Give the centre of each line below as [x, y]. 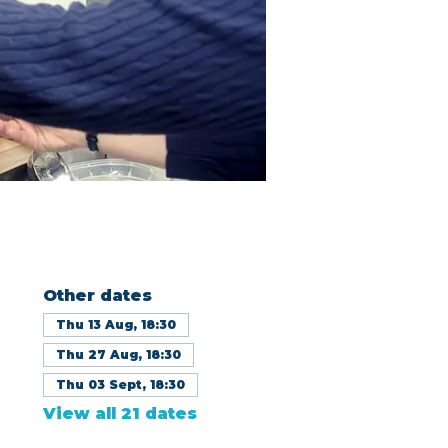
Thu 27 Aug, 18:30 [118, 354]
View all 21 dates [119, 413]
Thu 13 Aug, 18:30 [115, 324]
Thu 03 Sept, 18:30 [120, 384]
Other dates [97, 295]
